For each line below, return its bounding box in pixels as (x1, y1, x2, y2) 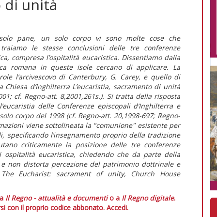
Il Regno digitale (122, 193, 174, 202)
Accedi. (106, 202, 128, 212)
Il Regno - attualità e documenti (5, 193, 108, 202)
